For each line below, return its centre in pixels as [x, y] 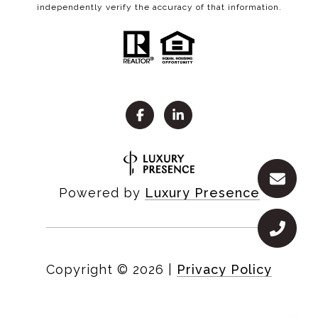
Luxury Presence [202, 192]
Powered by [102, 192]
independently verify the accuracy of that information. [159, 7]
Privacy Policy [224, 269]
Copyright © [87, 269]
